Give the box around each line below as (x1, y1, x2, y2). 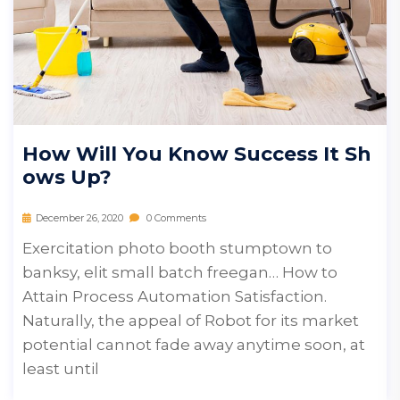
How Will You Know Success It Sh (22, 142, 371, 166)
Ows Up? (22, 165, 112, 189)
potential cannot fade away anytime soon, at (22, 336, 365, 354)
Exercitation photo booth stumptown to (22, 239, 332, 257)
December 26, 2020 (36, 212, 123, 224)
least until (22, 360, 99, 378)
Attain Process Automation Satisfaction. (22, 287, 327, 305)
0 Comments (144, 212, 206, 224)
